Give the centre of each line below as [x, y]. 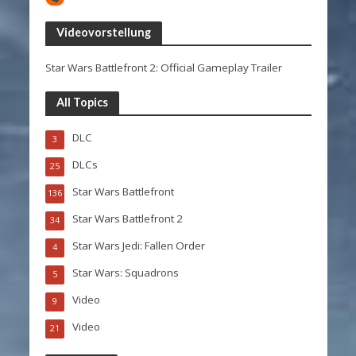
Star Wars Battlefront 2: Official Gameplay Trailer [163, 67]
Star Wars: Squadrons [125, 272]
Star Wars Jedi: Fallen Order [138, 245]
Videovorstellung [103, 32]
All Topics [82, 102]
